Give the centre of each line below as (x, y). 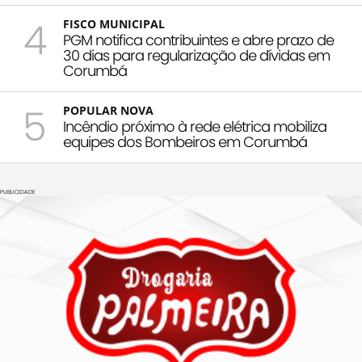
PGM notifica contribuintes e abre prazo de (198, 40)
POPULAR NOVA (108, 111)
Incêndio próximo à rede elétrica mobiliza (195, 127)
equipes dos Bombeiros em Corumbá (185, 142)
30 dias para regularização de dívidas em (196, 56)
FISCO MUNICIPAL (114, 24)
